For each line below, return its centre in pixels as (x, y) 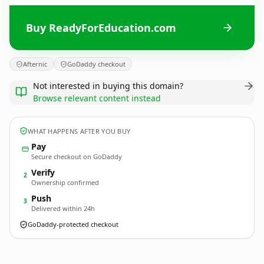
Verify (43, 172)
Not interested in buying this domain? (108, 86)
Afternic (35, 64)
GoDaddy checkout (96, 64)
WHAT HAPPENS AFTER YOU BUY (79, 131)
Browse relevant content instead (97, 98)
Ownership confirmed (65, 182)
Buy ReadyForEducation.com (101, 27)
